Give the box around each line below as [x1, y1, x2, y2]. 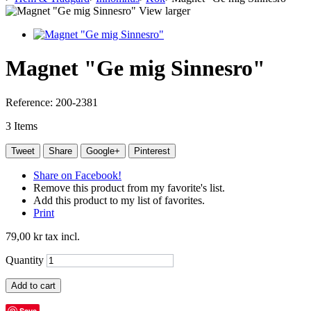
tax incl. [42, 230, 80, 242]
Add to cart [11, 280, 56, 291]
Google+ [86, 145, 120, 156]
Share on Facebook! [33, 169, 121, 181]
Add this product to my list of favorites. [33, 194, 205, 206]
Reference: [6, 96, 56, 108]
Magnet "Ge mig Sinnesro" [6, 56, 265, 81]
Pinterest [134, 145, 170, 156]
